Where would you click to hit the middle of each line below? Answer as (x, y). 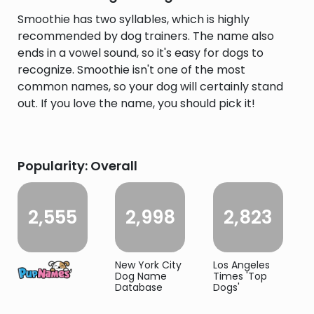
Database (139, 287)
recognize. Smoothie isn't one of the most (131, 70)
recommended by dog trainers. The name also (146, 36)
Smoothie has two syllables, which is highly (134, 19)
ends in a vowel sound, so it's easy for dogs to (141, 53)
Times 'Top (240, 276)
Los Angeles (241, 265)
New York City (149, 265)
